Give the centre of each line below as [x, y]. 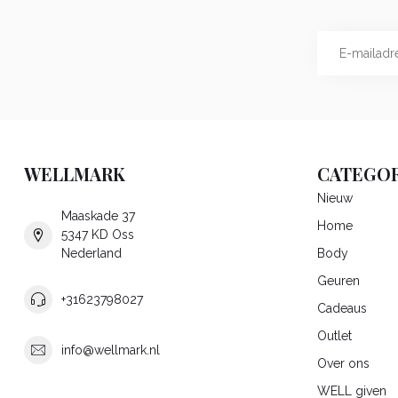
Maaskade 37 [98, 216]
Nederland [92, 254]
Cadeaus [342, 309]
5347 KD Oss [98, 235]
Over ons [343, 364]
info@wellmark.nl [111, 350]
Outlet [334, 336]
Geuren [338, 281]
